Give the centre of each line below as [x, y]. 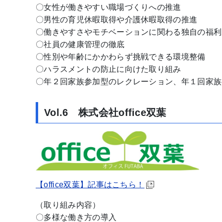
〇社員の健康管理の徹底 [80, 44]
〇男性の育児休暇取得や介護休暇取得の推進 [117, 19]
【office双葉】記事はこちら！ [90, 185]
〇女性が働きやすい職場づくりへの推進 [109, 7]
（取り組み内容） [68, 205]
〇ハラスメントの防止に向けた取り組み [109, 69]
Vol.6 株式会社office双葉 [105, 112]
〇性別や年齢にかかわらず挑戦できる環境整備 [121, 56]
